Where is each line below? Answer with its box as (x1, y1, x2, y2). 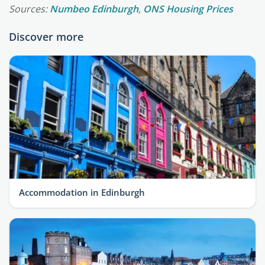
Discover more (9, 30, 83, 44)
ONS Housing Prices (143, 2, 233, 15)
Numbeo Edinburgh (50, 2, 138, 15)
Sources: (9, 2, 50, 15)
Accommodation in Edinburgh (19, 187, 145, 198)
